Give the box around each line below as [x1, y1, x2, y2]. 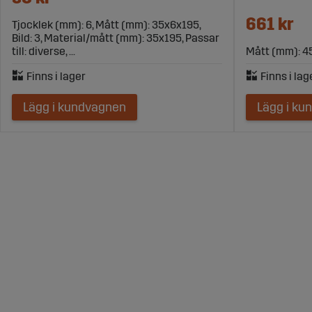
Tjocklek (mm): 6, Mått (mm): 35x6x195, [12, 17, 201, 31]
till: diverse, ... [12, 44, 75, 58]
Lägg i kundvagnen [23, 99, 126, 115]
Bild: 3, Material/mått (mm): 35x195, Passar [12, 31, 219, 45]
